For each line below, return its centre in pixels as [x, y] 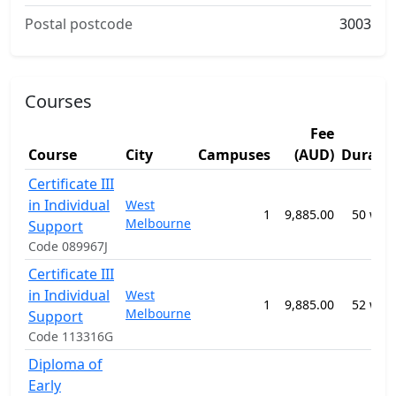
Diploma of [65, 364]
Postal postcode [79, 24]
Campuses [234, 155]
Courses [58, 101]
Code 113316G [71, 336]
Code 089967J [68, 246]
